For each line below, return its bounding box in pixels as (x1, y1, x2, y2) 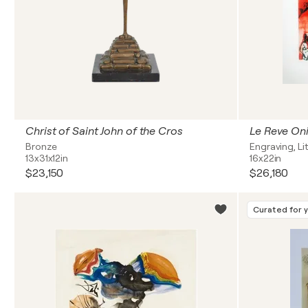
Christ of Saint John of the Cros (25, 125, 183, 137)
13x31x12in (25, 153, 68, 164)
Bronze (25, 141, 57, 152)
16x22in (250, 153, 282, 164)
